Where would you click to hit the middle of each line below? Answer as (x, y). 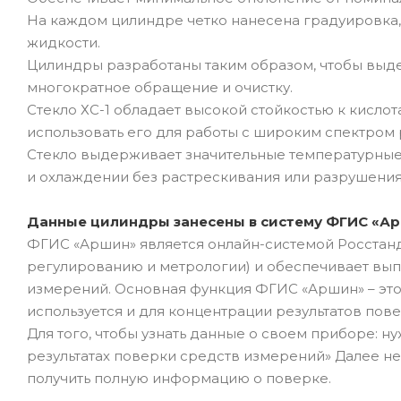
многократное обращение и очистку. (160, 87)
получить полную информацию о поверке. (179, 378)
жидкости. (64, 42)
